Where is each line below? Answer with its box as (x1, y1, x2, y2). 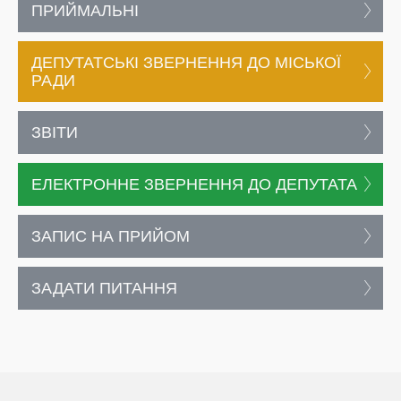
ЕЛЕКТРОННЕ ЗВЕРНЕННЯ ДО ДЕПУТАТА (31, 175, 357, 193)
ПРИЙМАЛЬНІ (31, 2, 139, 20)
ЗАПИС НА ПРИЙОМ (31, 227, 190, 245)
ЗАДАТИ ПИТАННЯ (31, 279, 177, 297)
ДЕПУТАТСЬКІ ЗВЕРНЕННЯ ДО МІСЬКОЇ (31, 54, 341, 72)
